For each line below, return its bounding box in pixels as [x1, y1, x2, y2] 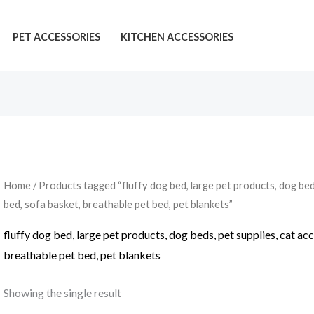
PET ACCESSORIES [12, 30, 100, 43]
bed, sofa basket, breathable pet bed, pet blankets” [3, 198, 233, 211]
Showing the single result [3, 286, 121, 300]
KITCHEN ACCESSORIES [120, 30, 233, 43]
